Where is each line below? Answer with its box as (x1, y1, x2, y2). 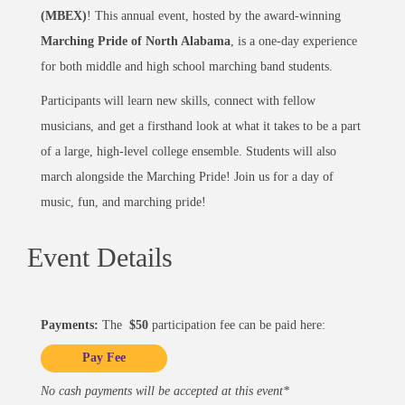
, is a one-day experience (231, 33, 357, 48)
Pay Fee (82, 351, 126, 365)
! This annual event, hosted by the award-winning (87, 8, 341, 23)
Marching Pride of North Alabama (41, 33, 231, 48)
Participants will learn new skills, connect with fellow (41, 93, 316, 108)
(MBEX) (41, 8, 87, 23)
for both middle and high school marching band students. (41, 59, 333, 73)
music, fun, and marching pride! (41, 194, 206, 209)
